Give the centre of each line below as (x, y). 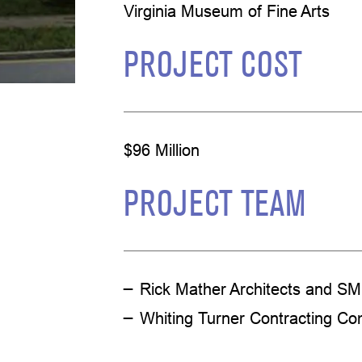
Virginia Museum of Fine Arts (226, 11)
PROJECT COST (213, 67)
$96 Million (161, 150)
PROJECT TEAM (214, 206)
